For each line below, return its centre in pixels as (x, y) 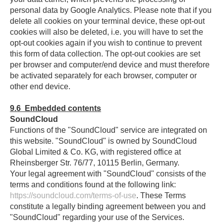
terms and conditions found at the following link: (93, 185)
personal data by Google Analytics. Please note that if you (111, 10)
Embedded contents (63, 108)
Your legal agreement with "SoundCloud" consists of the (108, 174)
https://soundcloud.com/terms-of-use (73, 195)
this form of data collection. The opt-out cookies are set (105, 54)
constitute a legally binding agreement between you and (108, 206)
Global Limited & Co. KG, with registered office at (95, 152)
